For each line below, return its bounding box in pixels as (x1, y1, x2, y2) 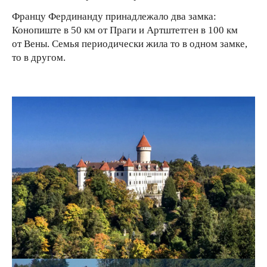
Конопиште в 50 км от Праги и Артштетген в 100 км (12, 24, 238, 36)
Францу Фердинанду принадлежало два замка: (12, 10, 216, 22)
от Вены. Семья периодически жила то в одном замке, (12, 38, 247, 49)
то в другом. (12, 51, 66, 63)
